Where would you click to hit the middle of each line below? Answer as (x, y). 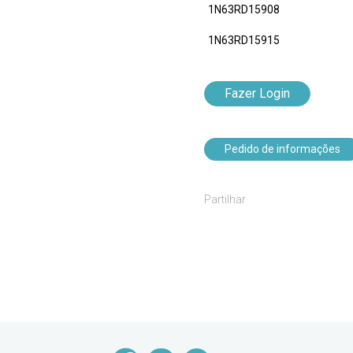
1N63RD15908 (244, 10)
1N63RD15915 (244, 41)
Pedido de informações (282, 149)
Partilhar (225, 200)
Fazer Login (257, 94)
